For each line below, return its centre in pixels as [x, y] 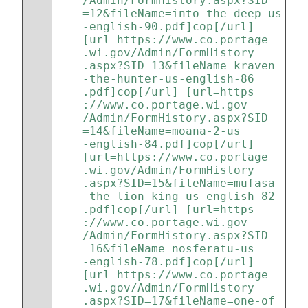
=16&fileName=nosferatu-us [168, 249]
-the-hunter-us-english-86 [168, 79]
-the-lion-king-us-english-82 [179, 196]
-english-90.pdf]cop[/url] [172, 26]
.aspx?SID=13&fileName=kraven [179, 66]
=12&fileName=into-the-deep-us [182, 13]
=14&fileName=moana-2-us [162, 131]
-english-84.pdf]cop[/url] [172, 144]
